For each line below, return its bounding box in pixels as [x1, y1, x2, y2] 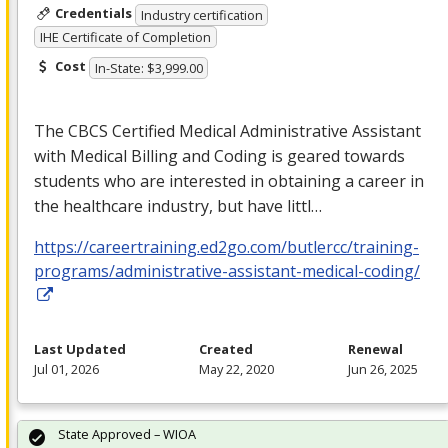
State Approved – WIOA [58, 424, 196, 443]
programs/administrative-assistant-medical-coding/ [34, 259, 420, 282]
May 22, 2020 [199, 359, 275, 378]
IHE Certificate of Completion [39, 28, 211, 47]
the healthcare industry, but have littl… [34, 194, 322, 217]
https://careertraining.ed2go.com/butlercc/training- [34, 235, 419, 258]
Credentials [54, 4, 132, 23]
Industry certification [140, 5, 263, 24]
